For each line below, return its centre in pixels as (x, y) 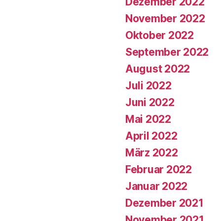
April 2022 (151, 136)
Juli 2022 (148, 85)
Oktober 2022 (160, 35)
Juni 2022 (150, 102)
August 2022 (158, 69)
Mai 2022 (148, 119)
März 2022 (152, 152)
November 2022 (165, 18)
